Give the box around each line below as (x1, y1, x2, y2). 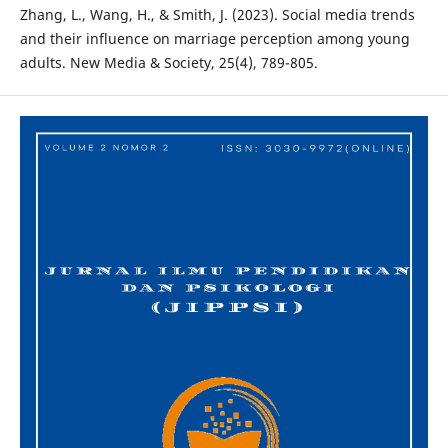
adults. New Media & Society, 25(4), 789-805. (19, 53, 318, 73)
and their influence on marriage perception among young (19, 29, 410, 49)
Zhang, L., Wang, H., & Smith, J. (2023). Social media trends (19, 5, 415, 25)
